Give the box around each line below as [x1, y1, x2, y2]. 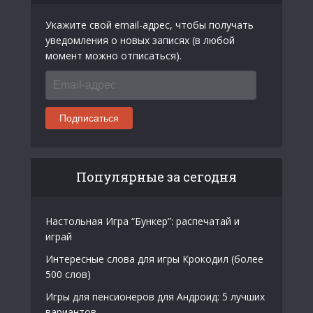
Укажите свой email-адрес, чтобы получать [45, 17, 254, 31]
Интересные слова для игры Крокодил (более [45, 252, 263, 265]
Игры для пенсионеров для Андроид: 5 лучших [45, 289, 265, 303]
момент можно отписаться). [45, 48, 182, 62]
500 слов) [45, 267, 91, 281]
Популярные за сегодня [76, 168, 237, 185]
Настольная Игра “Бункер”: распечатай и [45, 214, 240, 228]
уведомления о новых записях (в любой [45, 33, 235, 47]
